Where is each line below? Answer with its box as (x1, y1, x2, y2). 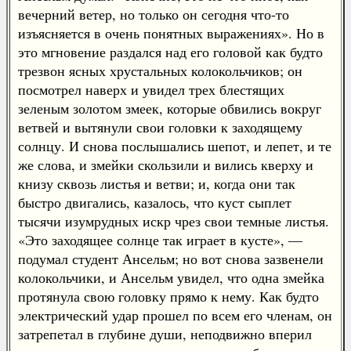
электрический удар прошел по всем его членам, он (18, 306, 332, 324)
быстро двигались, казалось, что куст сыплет (18, 193, 291, 212)
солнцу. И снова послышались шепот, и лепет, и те (18, 136, 331, 155)
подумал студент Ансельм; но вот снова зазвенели (18, 249, 324, 268)
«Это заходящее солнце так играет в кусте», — (18, 230, 302, 249)
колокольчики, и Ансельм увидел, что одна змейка (18, 268, 324, 287)
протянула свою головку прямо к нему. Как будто (18, 287, 319, 306)
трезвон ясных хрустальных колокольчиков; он (18, 61, 302, 80)
